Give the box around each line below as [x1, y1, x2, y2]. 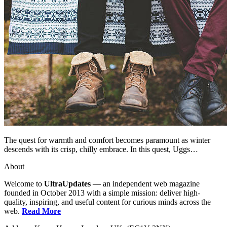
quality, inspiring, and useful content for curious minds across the [4, 197, 211, 206]
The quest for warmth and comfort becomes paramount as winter [4, 135, 210, 144]
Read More [22, 206, 61, 215]
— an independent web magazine [91, 179, 200, 188]
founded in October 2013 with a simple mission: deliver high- [4, 188, 200, 197]
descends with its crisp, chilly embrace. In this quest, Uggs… [4, 144, 198, 154]
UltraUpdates [44, 179, 91, 188]
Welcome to [4, 179, 44, 188]
